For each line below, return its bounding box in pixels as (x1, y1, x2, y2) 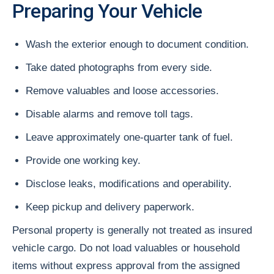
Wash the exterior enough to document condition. (26, 38, 249, 50)
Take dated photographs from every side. (26, 61, 212, 73)
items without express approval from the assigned (12, 259, 240, 272)
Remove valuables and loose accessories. (26, 84, 219, 97)
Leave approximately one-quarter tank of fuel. (26, 131, 233, 143)
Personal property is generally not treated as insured (12, 224, 252, 236)
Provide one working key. (26, 154, 141, 166)
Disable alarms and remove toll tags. (26, 108, 193, 120)
